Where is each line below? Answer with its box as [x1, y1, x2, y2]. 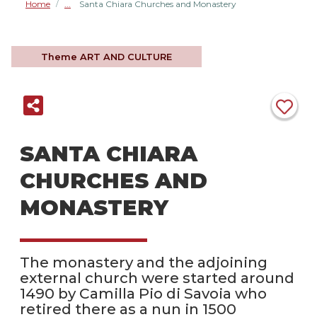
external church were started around [20, 269, 294, 287]
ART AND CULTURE [80, 51, 173, 62]
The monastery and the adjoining [20, 253, 267, 272]
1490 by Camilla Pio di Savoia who [20, 284, 267, 303]
